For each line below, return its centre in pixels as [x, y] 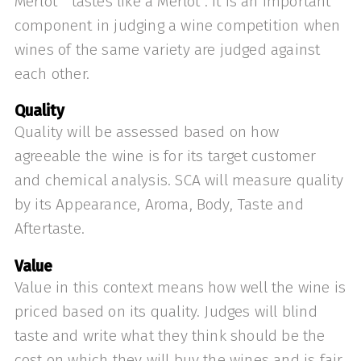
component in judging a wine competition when [177, 26]
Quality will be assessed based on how [147, 132]
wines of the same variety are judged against [167, 50]
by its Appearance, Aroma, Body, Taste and [159, 205]
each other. [52, 74]
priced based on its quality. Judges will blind [166, 311]
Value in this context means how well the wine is [180, 287]
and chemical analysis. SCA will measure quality [178, 180]
